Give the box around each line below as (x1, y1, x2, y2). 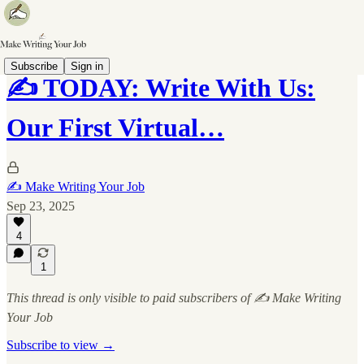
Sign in (71, 59, 103, 72)
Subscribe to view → (6, 338, 115, 352)
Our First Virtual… (6, 113, 224, 143)
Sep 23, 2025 (6, 198, 75, 213)
